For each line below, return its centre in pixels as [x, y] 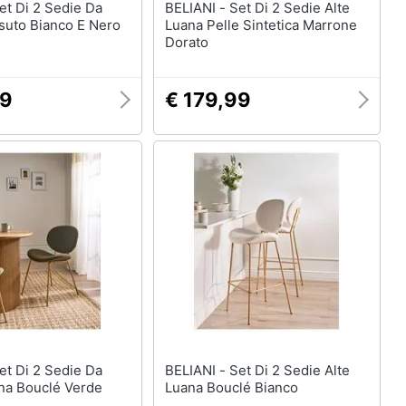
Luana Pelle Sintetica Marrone [261, 25]
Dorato [186, 42]
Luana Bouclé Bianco [231, 387]
